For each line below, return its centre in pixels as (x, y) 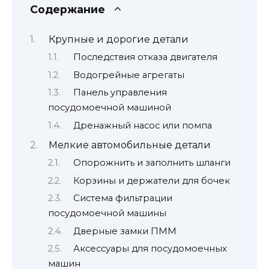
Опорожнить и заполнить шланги (152, 163)
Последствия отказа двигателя (145, 57)
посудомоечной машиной (110, 108)
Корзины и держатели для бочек (151, 180)
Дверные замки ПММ (125, 231)
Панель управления (120, 93)
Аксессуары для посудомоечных (150, 248)
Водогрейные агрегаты (128, 75)
